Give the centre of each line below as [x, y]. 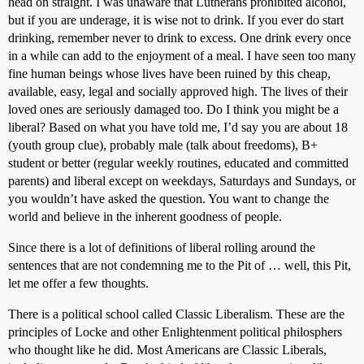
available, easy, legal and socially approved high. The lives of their [178, 91]
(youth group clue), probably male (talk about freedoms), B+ [163, 145]
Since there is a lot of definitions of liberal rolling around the [162, 247]
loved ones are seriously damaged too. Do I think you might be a [173, 109]
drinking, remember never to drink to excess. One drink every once [180, 38]
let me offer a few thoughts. [78, 283]
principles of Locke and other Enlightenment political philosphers [175, 332]
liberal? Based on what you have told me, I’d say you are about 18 [178, 127]
